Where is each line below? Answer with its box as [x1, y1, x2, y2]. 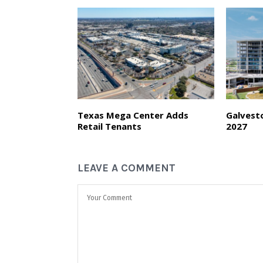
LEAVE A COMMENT [77, 161, 176, 174]
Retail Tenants [77, 120, 141, 132]
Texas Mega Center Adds [77, 109, 188, 121]
